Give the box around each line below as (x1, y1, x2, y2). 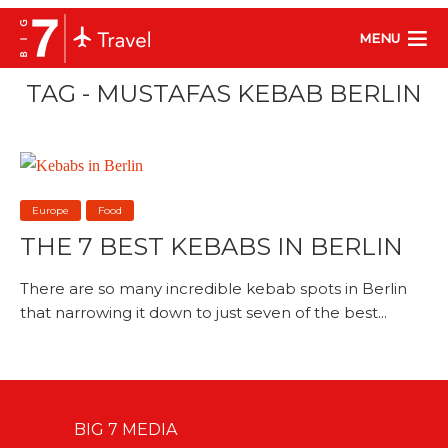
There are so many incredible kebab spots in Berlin (20, 278, 407, 298)
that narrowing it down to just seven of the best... (20, 302, 387, 322)
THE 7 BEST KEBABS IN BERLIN (20, 231, 403, 261)
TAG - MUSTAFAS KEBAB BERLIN (26, 79, 422, 108)
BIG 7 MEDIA (74, 419, 177, 439)
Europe (32, 203, 69, 217)
